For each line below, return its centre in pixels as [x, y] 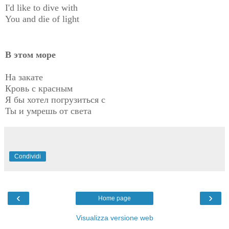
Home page [114, 198]
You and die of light [42, 19]
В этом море [30, 54]
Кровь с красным [39, 88]
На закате [24, 77]
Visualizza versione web [114, 217]
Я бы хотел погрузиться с [55, 99]
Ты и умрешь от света [48, 111]
